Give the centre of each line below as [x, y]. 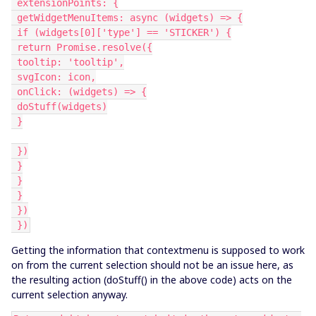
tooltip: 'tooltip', [71, 62]
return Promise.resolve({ [85, 47]
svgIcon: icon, [56, 77]
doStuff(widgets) [62, 107]
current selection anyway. [69, 294]
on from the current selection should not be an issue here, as [152, 265]
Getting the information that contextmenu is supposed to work [158, 250]
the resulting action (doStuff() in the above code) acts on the [152, 280]
